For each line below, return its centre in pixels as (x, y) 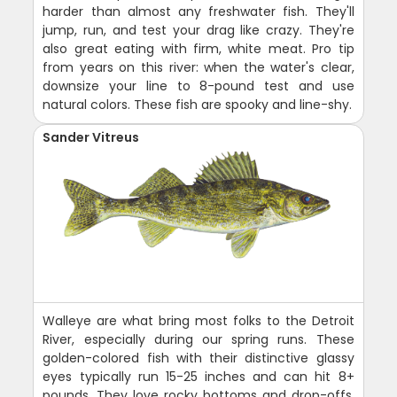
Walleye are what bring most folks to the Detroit (198, 320)
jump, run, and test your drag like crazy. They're (198, 30)
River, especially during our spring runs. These (198, 339)
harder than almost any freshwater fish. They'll (198, 11)
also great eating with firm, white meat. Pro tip (198, 48)
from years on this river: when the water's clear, (198, 67)
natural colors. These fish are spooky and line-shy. (198, 104)
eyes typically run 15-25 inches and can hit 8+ (198, 376)
